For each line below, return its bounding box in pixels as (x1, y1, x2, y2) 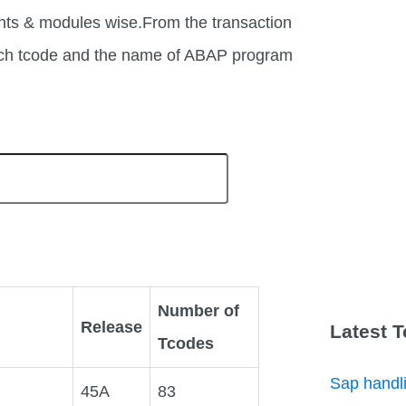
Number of (158, 301, 240, 320)
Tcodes (158, 333, 215, 353)
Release (81, 317, 143, 336)
